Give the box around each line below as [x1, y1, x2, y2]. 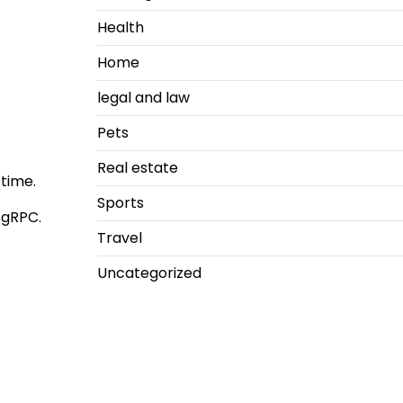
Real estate [96, 157, 178, 178]
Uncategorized [96, 263, 201, 283]
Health [96, 17, 144, 38]
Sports [96, 193, 144, 213]
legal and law [96, 87, 190, 108]
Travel [96, 228, 142, 248]
